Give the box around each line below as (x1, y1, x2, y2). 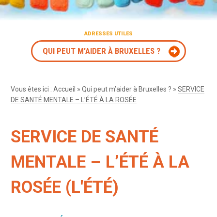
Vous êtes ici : (11, 85, 54, 93)
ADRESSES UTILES (84, 30, 133, 37)
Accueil (53, 85, 76, 93)
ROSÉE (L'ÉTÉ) (11, 177, 119, 197)
